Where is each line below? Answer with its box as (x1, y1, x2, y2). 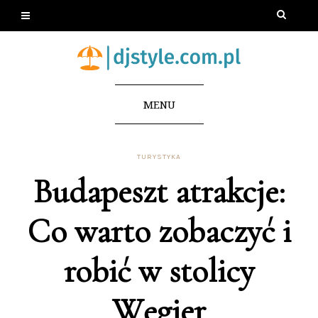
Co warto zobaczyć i (27, 211, 291, 251)
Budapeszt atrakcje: (33, 171, 285, 212)
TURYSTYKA (137, 152, 181, 161)
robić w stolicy (64, 251, 254, 291)
